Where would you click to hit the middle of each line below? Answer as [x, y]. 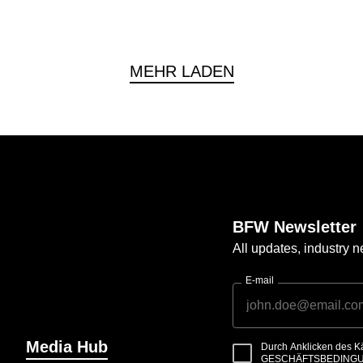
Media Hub [67, 346]
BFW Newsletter [295, 226]
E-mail [260, 280]
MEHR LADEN [181, 71]
